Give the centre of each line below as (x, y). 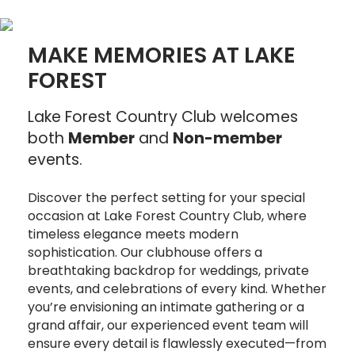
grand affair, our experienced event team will (168, 325)
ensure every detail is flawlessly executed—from (177, 343)
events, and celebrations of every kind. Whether (177, 288)
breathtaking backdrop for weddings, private (168, 270)
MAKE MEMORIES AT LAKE (162, 55)
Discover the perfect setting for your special (166, 197)
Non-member (227, 138)
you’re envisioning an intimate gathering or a (166, 307)
